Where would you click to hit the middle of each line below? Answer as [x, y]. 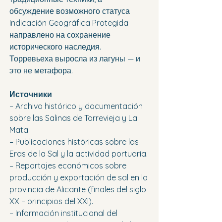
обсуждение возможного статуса [71, 11]
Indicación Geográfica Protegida [70, 23]
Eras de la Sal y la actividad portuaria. [79, 154]
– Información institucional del [64, 213]
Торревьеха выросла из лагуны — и [76, 59]
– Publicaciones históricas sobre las [75, 142]
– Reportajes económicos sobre [69, 166]
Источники [31, 94]
